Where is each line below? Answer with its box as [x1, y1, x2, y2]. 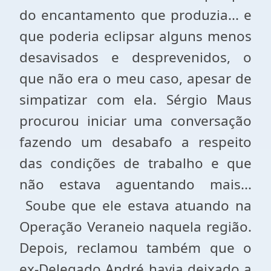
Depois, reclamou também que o [19, 238, 252, 257]
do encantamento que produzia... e [19, 5, 252, 24]
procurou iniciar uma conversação [19, 111, 252, 130]
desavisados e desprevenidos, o [19, 48, 252, 67]
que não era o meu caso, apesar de [19, 69, 252, 88]
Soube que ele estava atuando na [19, 196, 252, 215]
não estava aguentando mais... [19, 175, 252, 194]
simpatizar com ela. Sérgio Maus [19, 90, 252, 109]
